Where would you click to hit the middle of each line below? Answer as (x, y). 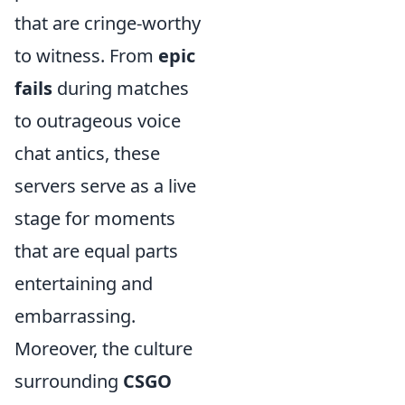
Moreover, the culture (104, 348)
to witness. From (86, 56)
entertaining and (84, 283)
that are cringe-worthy (108, 23)
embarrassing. (75, 316)
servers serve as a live (105, 186)
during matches (121, 88)
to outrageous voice (98, 121)
